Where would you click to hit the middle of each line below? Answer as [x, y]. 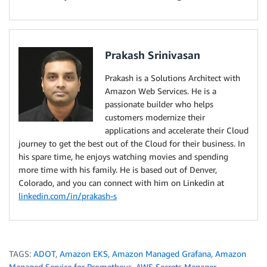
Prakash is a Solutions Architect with [173, 77]
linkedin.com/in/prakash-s [68, 195]
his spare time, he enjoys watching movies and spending [123, 156]
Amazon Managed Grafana [162, 253]
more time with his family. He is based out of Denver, [118, 169]
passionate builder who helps [159, 104]
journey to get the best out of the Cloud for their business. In [132, 143]
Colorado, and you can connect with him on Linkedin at [121, 182]
